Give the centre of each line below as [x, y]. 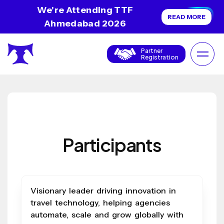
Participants [112, 145]
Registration [160, 57]
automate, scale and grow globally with [107, 215]
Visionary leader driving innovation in [103, 191]
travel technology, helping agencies [100, 203]
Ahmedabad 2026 [85, 23]
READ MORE [186, 16]
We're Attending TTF [85, 10]
